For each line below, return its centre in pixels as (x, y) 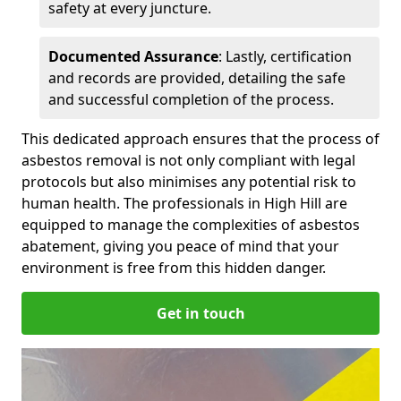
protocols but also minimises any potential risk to (189, 181)
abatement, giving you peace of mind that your (180, 246)
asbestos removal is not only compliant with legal (188, 160)
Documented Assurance (133, 56)
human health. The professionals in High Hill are (184, 203)
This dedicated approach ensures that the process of (200, 138)
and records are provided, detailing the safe (197, 77)
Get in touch (200, 313)
